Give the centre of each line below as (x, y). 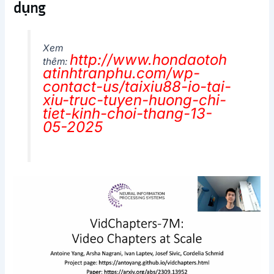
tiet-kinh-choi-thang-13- (127, 114)
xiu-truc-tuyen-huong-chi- (134, 100)
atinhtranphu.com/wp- (121, 73)
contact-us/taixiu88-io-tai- (137, 87)
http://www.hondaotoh (148, 60)
